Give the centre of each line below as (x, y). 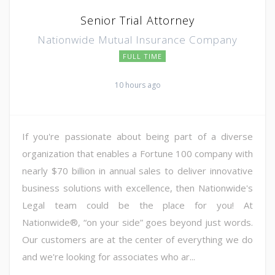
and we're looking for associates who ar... (109, 256)
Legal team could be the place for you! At (137, 205)
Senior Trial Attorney (137, 20)
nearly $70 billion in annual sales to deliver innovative (137, 170)
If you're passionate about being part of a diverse (137, 136)
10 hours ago (137, 85)
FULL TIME (142, 56)
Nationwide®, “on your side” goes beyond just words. (137, 222)
